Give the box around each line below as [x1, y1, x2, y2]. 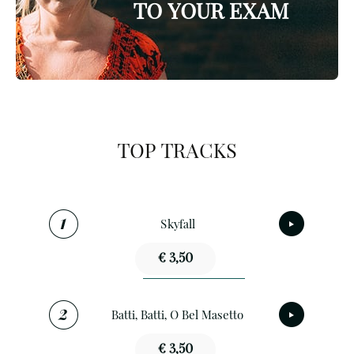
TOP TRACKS [117, 141, 237, 162]
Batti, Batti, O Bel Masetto [111, 310, 244, 322]
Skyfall [160, 219, 195, 232]
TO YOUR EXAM [133, 2, 288, 24]
